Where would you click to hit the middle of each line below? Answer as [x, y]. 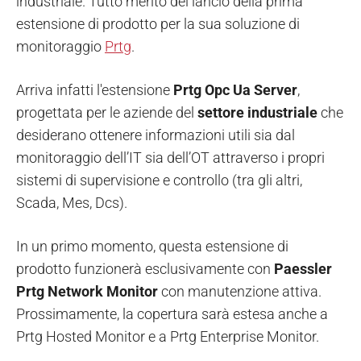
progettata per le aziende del [107, 113]
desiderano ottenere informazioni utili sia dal [156, 135]
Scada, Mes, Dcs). [72, 203]
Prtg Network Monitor [87, 292]
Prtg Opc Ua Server [235, 90]
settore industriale [257, 113]
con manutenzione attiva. [240, 292]
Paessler [303, 269]
